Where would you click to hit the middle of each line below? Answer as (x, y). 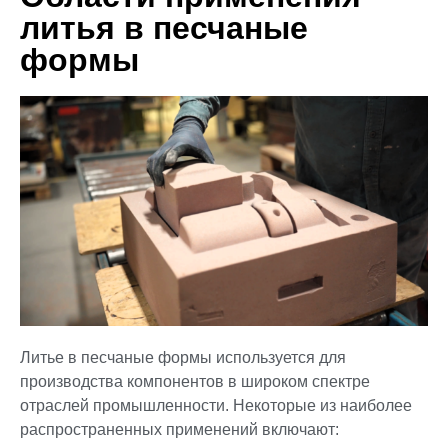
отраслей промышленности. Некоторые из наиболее (216, 405)
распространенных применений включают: (179, 429)
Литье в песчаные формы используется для (183, 357)
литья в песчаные (164, 28)
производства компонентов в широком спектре (195, 381)
